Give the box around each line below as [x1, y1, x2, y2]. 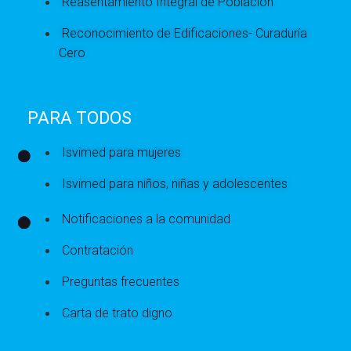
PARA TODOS [27, 108, 132, 128]
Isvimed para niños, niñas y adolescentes [62, 176, 288, 192]
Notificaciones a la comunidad [62, 212, 230, 227]
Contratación [62, 243, 133, 259]
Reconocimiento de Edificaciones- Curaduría [62, 26, 307, 42]
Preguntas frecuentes [62, 274, 179, 290]
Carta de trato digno [62, 306, 172, 321]
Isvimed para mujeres [62, 145, 181, 161]
